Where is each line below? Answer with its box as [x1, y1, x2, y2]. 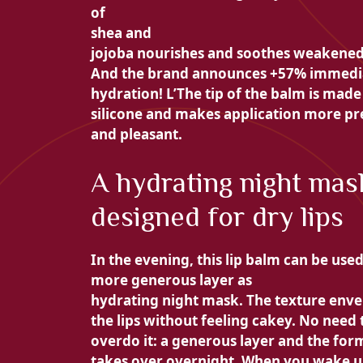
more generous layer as [91, 270, 252, 289]
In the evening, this [91, 250, 225, 269]
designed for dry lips [91, 199, 344, 233]
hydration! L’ [91, 84, 177, 104]
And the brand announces [91, 64, 270, 83]
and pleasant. [91, 125, 182, 144]
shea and [91, 23, 152, 43]
